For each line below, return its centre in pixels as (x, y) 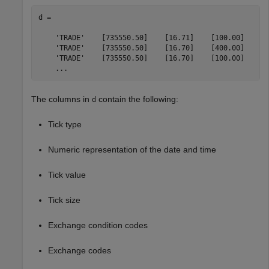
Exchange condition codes (98, 225)
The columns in (62, 99)
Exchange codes (80, 251)
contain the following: (137, 99)
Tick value (67, 175)
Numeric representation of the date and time (132, 150)
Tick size (64, 200)
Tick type (65, 125)
